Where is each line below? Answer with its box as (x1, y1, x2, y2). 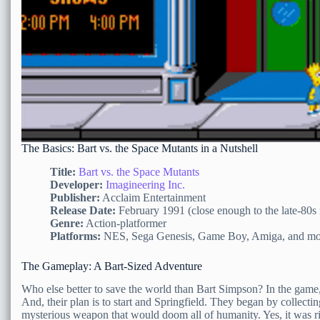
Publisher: (50, 191, 100, 204)
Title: (50, 165, 76, 178)
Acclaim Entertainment (100, 191, 206, 204)
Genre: (50, 216, 84, 229)
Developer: (50, 178, 103, 191)
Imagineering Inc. (106, 178, 185, 191)
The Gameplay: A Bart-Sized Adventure (21, 259, 202, 272)
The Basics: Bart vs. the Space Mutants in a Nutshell (21, 141, 258, 154)
